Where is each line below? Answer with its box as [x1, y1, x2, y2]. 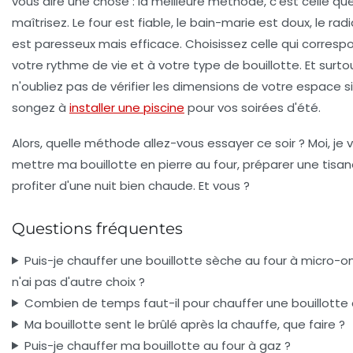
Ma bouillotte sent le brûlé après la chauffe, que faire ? [24, 315, 345, 333]
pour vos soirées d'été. [184, 98, 321, 116]
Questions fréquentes [12, 218, 183, 238]
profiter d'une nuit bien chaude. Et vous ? [12, 176, 250, 194]
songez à [12, 98, 69, 116]
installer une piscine [69, 98, 184, 116]
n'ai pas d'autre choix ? [12, 273, 145, 290]
